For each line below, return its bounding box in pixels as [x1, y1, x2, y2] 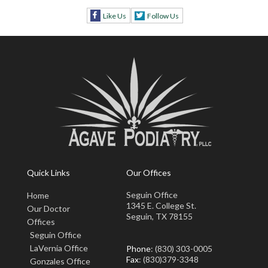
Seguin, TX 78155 [126, 211, 193, 221]
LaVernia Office [30, 243, 88, 253]
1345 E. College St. [126, 200, 196, 211]
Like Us [102, 11, 126, 21]
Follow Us [147, 11, 179, 21]
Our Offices [126, 167, 171, 178]
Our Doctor [27, 203, 70, 214]
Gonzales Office [30, 256, 90, 266]
